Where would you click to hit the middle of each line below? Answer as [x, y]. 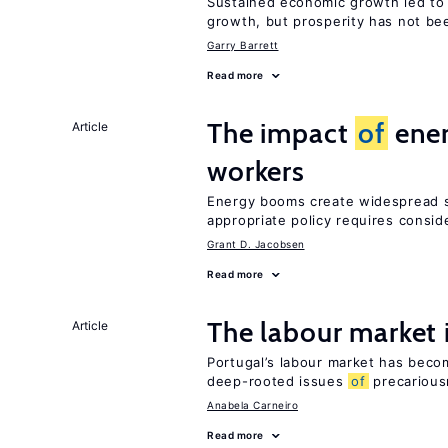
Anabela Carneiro [252, 405]
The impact [281, 133]
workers [256, 171]
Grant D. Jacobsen [256, 244]
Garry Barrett [243, 45]
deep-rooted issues [278, 381]
